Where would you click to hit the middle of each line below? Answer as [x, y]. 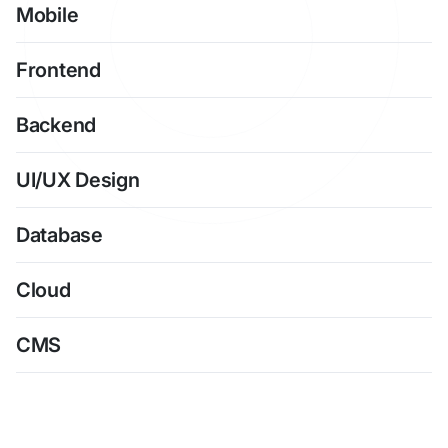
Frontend [58, 70]
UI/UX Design [78, 180]
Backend [56, 125]
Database [59, 235]
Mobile [47, 15]
